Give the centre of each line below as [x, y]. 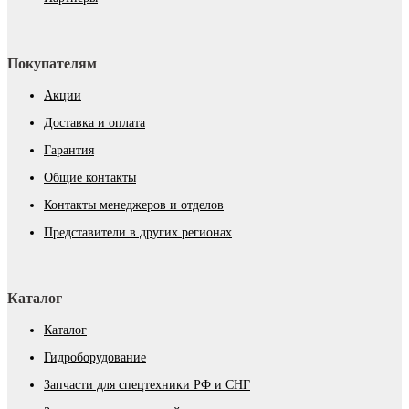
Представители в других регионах [138, 232]
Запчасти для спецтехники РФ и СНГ [147, 384]
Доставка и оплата [94, 122]
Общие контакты [90, 177]
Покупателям [52, 63]
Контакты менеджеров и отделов [134, 204]
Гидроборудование [95, 357]
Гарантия [69, 150]
